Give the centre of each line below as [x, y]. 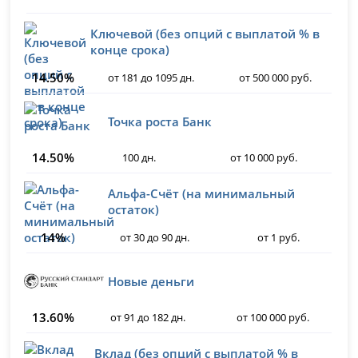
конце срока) [130, 50]
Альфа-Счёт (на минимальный [202, 193]
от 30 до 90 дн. [154, 237]
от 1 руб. [279, 237]
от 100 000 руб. [272, 317]
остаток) [134, 209]
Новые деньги [151, 281]
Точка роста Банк [160, 121]
